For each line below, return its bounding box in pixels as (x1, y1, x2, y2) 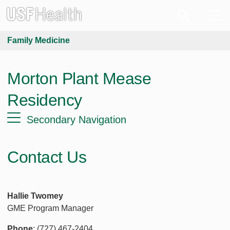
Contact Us (7, 148, 86, 166)
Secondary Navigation (27, 114, 126, 125)
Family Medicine (7, 36, 70, 45)
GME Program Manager (7, 203, 93, 213)
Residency (7, 91, 82, 109)
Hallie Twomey (7, 191, 63, 200)
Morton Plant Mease (7, 69, 151, 88)
